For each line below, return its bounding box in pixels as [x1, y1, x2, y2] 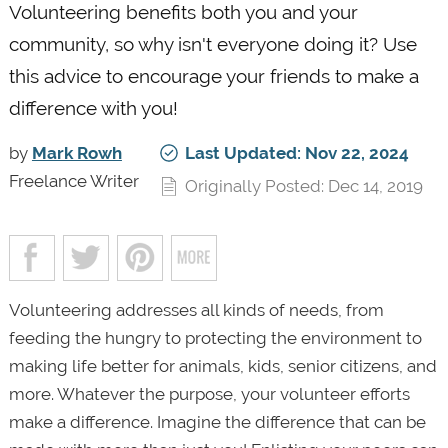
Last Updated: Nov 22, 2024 [185, 142, 409, 163]
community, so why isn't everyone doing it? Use [8, 32, 417, 55]
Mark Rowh [31, 142, 122, 163]
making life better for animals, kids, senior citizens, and [8, 355, 437, 376]
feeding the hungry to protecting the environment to [8, 327, 422, 348]
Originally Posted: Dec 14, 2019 [185, 175, 423, 196]
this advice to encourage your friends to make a [8, 64, 419, 87]
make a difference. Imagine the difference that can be [8, 411, 426, 432]
